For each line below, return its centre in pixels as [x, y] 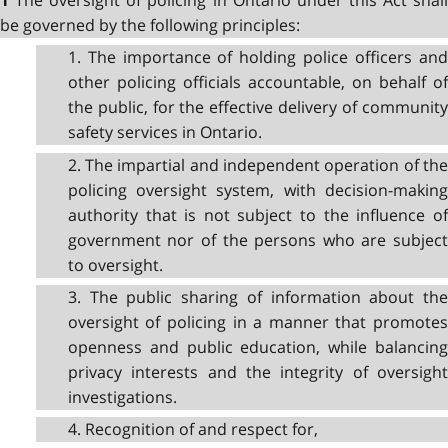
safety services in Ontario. [164, 132]
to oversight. [115, 264]
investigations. [122, 396]
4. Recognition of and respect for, [192, 429]
